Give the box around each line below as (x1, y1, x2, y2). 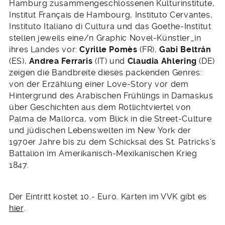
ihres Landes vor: (9, 45, 80, 55)
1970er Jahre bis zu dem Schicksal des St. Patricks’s (9, 137, 216, 147)
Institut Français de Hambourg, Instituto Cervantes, (9, 10, 213, 20)
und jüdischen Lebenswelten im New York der (9, 126, 191, 136)
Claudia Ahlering (127, 56, 197, 66)
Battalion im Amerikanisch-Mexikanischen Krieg (9, 149, 197, 159)
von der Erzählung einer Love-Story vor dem (9, 79, 189, 89)
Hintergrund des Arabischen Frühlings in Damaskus (9, 91, 213, 101)
